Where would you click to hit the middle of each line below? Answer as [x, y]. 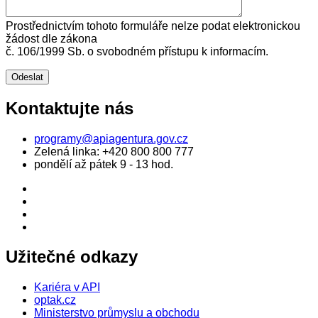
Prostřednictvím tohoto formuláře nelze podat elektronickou [153, 26]
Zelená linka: [68, 151]
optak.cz [55, 300]
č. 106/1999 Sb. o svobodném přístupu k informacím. [137, 51]
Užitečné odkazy [72, 257]
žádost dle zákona [51, 38]
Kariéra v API [67, 287]
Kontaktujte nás [70, 108]
